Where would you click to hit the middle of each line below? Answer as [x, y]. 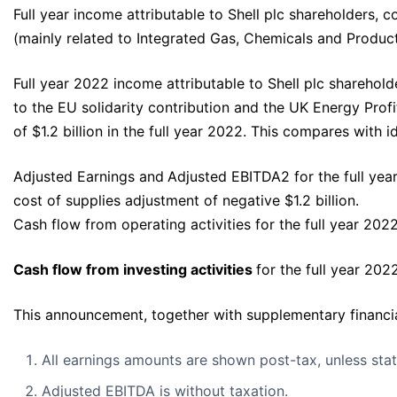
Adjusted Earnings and [89, 177]
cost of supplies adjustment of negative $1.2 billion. [186, 201]
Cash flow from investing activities [135, 270]
